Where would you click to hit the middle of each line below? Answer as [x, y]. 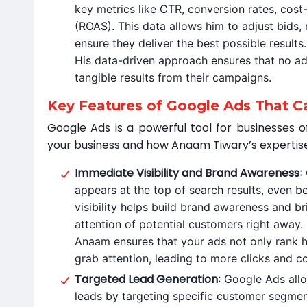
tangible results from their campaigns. [173, 77]
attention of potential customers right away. [189, 224]
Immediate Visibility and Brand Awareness [187, 173]
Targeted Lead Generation [146, 279]
